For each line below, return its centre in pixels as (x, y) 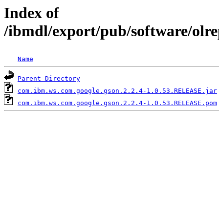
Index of (32, 13)
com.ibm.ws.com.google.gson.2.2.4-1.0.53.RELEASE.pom (117, 103)
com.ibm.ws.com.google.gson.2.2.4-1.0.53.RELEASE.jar (117, 91)
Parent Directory (49, 79)
